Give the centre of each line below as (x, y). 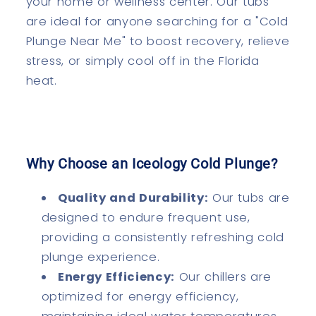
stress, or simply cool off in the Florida (142, 61)
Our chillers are (223, 277)
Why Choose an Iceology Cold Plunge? (152, 164)
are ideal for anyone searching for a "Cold (157, 22)
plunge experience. (101, 257)
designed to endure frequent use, (146, 218)
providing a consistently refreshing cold (163, 238)
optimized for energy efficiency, (140, 297)
